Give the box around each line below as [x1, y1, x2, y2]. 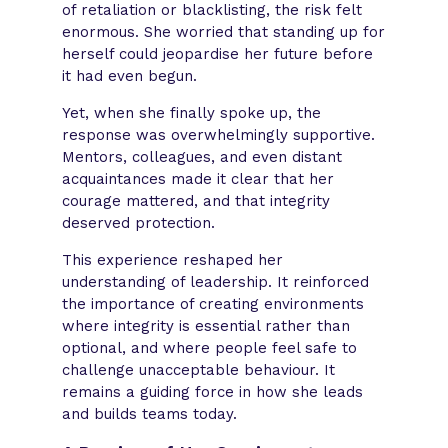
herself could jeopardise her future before [62, 44, 374, 63]
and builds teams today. [62, 404, 238, 423]
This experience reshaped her [62, 250, 284, 269]
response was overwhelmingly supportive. [62, 125, 376, 144]
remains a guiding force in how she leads [62, 382, 364, 401]
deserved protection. [62, 213, 216, 232]
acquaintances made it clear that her [62, 169, 335, 188]
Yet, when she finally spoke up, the [62, 103, 322, 122]
